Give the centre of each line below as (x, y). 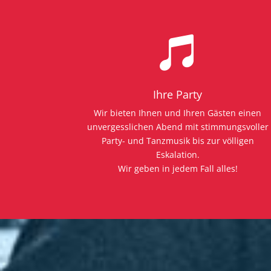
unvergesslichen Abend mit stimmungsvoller (178, 126)
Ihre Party (178, 94)
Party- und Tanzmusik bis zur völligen (178, 140)
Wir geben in (145, 168)
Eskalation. (178, 154)
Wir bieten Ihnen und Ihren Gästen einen (178, 113)
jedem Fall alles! (205, 168)
